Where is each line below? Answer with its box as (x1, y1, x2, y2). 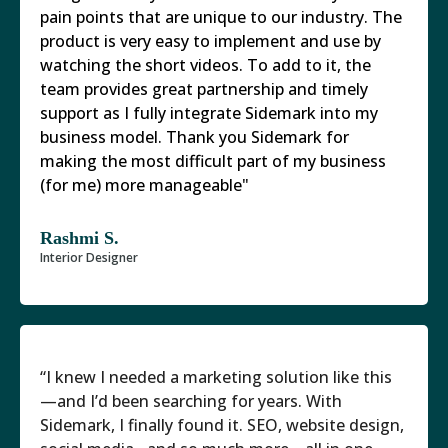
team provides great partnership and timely (40, 77, 368, 100)
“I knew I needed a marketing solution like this (40, 365, 392, 388)
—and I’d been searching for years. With (40, 389, 342, 412)
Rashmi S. (40, 227, 119, 248)
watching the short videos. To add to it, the (40, 53, 371, 76)
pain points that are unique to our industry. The (40, 5, 402, 28)
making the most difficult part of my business (40, 149, 386, 172)
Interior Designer (40, 248, 138, 266)
